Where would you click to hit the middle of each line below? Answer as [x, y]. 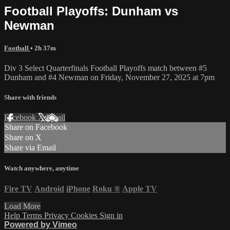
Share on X [23, 138]
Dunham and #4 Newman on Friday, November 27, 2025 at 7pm [109, 77]
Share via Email [30, 148]
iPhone [78, 188]
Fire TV [18, 188]
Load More [22, 206]
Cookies [85, 215]
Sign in [111, 215]
